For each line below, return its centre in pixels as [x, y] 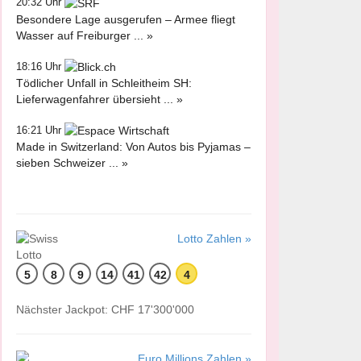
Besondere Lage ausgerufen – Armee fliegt [126, 19]
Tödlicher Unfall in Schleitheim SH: [104, 83]
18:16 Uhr [40, 66]
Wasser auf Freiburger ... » [85, 35]
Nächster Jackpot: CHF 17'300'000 [105, 310]
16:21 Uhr [40, 130]
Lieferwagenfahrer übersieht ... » [100, 99]
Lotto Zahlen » [214, 239]
